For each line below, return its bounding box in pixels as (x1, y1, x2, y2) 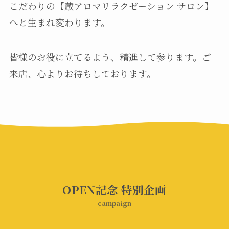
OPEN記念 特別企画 (62, 181, 167, 197)
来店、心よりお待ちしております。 (9, 66, 156, 80)
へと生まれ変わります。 (9, 15, 110, 29)
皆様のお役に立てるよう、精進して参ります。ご (9, 50, 211, 63)
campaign (97, 198, 132, 209)
